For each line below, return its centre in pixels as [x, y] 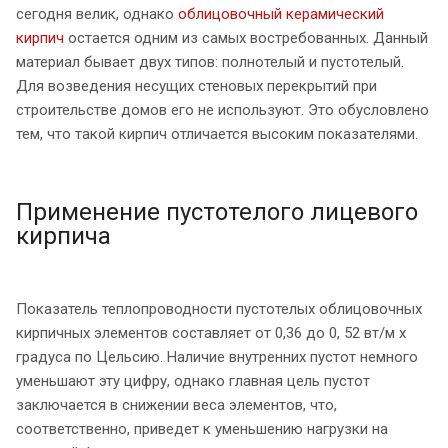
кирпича [63, 235]
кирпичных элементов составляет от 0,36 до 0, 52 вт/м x [211, 332]
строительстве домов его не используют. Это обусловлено [222, 109]
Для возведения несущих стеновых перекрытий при [196, 85]
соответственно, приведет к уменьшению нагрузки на [202, 428]
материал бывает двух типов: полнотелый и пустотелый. [210, 61]
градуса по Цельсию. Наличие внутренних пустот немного [217, 356]
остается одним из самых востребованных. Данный [246, 37]
